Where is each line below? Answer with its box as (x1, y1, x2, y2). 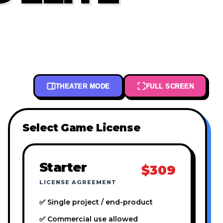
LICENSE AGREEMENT (39, 179, 116, 186)
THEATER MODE (55, 82, 110, 90)
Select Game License (22, 121, 141, 134)
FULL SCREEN (145, 82, 194, 90)
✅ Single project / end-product (39, 198, 153, 207)
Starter (39, 159, 87, 175)
